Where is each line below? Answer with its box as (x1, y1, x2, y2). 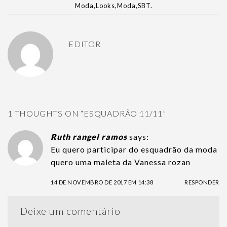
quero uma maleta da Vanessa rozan (51, 157, 191, 167)
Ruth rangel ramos (51, 132, 127, 142)
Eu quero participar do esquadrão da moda (51, 144, 217, 155)
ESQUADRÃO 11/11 (84, 108, 163, 119)
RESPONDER (184, 179, 219, 186)
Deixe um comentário (20, 205, 123, 217)
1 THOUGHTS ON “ (8, 108, 84, 119)
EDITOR (68, 39, 101, 49)
